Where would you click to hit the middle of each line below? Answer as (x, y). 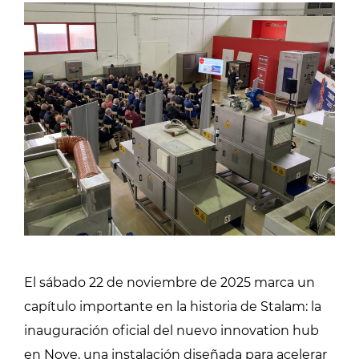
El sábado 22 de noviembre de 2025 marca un (169, 282)
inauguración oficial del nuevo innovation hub (171, 331)
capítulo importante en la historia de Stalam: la (173, 307)
